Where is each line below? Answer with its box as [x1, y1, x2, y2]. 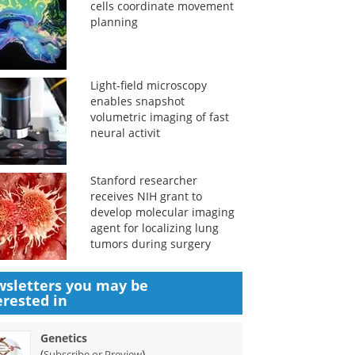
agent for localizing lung [90, 220, 219, 235]
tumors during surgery [90, 236, 211, 251]
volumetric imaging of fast [90, 109, 229, 124]
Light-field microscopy [90, 78, 207, 93]
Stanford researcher [90, 173, 197, 188]
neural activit [90, 125, 160, 140]
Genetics [40, 330, 88, 345]
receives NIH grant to [90, 189, 202, 204]
